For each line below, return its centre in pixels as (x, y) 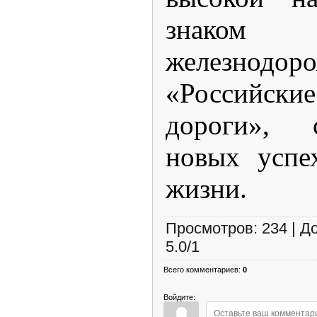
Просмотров (209, 228)
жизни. (206, 189)
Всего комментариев (201, 269)
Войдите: (179, 297)
